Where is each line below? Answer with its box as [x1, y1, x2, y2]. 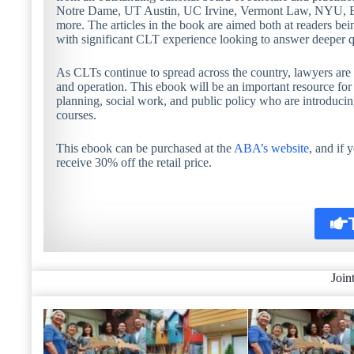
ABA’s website [234, 141, 309, 155]
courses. [56, 107, 96, 122]
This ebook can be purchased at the [56, 141, 234, 155]
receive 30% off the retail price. [56, 155, 212, 169]
